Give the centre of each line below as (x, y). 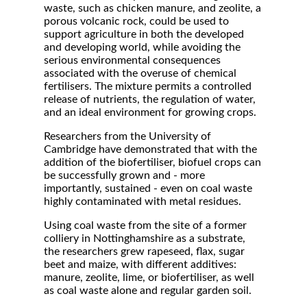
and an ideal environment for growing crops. (150, 112)
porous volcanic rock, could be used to (136, 21)
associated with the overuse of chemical (140, 73)
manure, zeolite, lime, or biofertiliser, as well (149, 278)
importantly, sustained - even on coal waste (148, 188)
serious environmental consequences (132, 60)
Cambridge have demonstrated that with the (150, 149)
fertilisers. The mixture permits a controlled (148, 86)
